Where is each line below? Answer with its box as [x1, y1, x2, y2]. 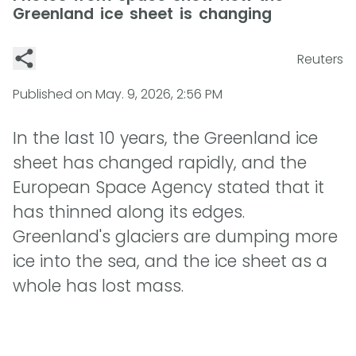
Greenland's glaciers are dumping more [13, 225, 338, 249]
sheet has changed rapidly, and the [13, 151, 307, 175]
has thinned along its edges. [13, 200, 245, 224]
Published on [13, 85, 95, 103]
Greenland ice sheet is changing [13, 3, 272, 25]
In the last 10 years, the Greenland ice [13, 126, 318, 150]
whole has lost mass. [13, 274, 184, 298]
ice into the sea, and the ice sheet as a [13, 250, 327, 273]
